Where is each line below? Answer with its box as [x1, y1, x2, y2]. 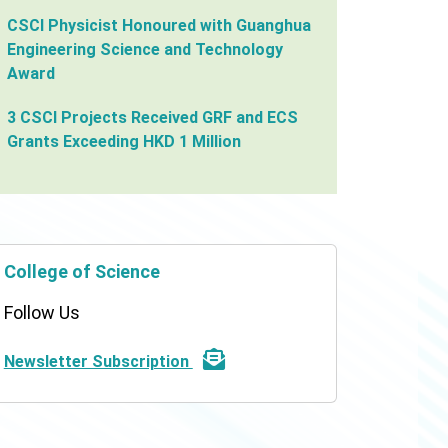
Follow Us [3, 302, 80, 323]
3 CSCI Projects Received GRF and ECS [6, 108, 298, 127]
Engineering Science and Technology [6, 40, 283, 59]
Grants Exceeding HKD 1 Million [6, 132, 241, 151]
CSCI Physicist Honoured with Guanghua [6, 16, 311, 35]
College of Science [3, 261, 160, 282]
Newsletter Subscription [3, 352, 193, 371]
